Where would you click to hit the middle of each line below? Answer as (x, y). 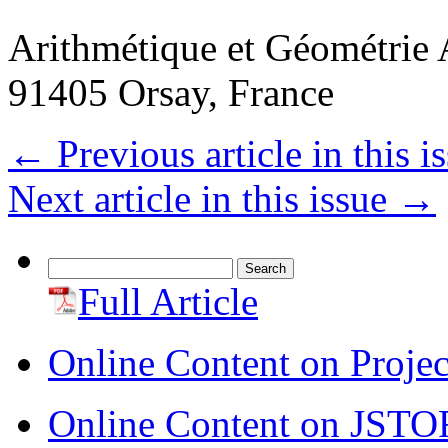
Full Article (168, 302)
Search (68, 266)
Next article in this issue (202, 199)
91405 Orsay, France (171, 93)
